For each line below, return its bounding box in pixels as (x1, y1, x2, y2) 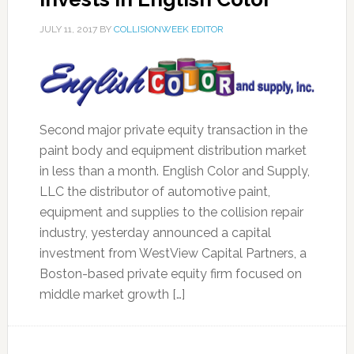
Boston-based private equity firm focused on (39, 266, 302, 281)
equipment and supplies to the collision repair (39, 205, 303, 220)
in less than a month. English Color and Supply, (39, 164, 310, 179)
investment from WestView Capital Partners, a (39, 246, 307, 261)
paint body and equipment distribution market (39, 143, 307, 158)
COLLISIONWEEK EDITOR (113, 24, 224, 35)
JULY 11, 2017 (39, 24, 97, 35)
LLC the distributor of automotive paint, (39, 184, 270, 199)
